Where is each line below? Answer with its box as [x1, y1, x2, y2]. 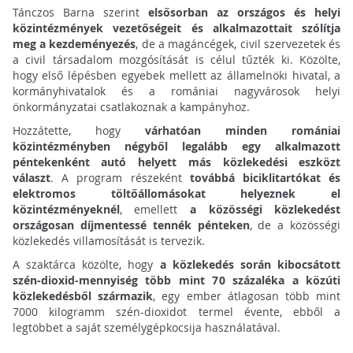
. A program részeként [50, 170, 190, 186]
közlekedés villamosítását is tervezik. [12, 233, 205, 249]
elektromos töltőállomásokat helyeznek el [12, 186, 341, 202]
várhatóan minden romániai [145, 123, 341, 139]
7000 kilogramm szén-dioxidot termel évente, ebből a [12, 304, 341, 320]
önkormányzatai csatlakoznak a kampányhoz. [12, 99, 250, 115]
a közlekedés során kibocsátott [159, 257, 341, 273]
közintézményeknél [12, 202, 120, 217]
